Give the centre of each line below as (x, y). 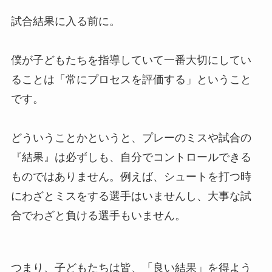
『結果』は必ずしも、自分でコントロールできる (131, 157)
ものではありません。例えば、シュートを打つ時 (131, 176)
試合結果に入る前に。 (65, 21)
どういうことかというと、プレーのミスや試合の (131, 138)
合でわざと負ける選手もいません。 (98, 215)
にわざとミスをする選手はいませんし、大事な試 (131, 196)
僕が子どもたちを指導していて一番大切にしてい (131, 60)
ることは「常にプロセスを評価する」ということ (131, 79)
